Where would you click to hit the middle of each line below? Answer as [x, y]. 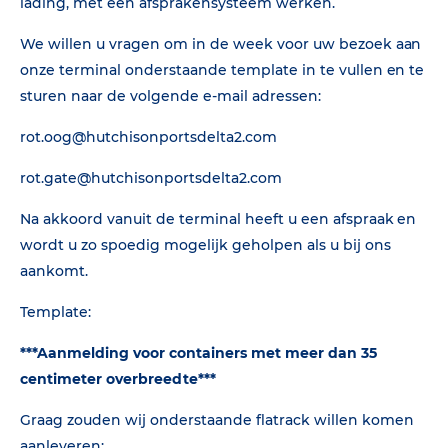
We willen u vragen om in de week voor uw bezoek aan [221, 44]
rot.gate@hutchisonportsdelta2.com [151, 178]
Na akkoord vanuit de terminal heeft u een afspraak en [218, 219]
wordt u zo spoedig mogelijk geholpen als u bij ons [205, 245]
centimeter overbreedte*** [118, 379]
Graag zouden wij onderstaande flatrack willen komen [217, 420]
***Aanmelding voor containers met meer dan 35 [198, 353]
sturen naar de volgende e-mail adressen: [170, 96]
